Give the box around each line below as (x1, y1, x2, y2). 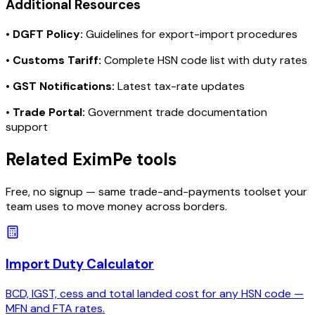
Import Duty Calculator (6, 255, 154, 274)
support (6, 119, 48, 134)
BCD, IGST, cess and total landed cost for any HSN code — (6, 286, 304, 302)
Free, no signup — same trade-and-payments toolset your (6, 184, 307, 199)
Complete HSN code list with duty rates (101, 52, 307, 67)
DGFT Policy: (13, 26, 83, 41)
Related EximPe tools (6, 148, 176, 170)
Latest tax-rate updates (115, 78, 245, 94)
